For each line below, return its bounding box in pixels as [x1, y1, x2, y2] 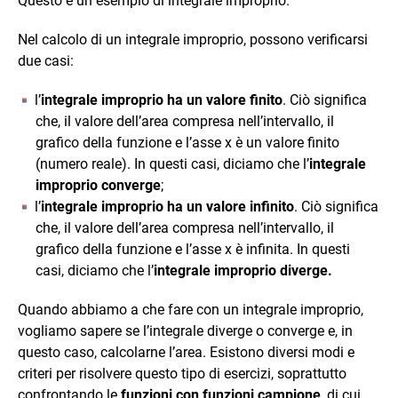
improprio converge [36, 176, 161, 194]
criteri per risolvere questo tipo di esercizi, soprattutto [18, 364, 346, 382]
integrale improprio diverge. [154, 261, 332, 279]
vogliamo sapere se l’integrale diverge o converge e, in [18, 322, 353, 339]
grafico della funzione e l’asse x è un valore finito [36, 133, 339, 151]
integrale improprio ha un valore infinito [41, 197, 294, 215]
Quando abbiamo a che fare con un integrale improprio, [18, 300, 363, 318]
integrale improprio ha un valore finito [41, 91, 283, 108]
